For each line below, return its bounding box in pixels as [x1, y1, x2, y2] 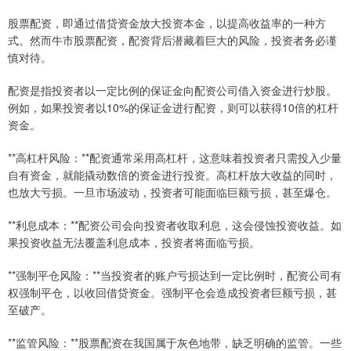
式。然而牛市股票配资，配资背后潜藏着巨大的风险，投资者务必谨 [8, 32, 337, 48]
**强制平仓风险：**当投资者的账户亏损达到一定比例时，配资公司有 [8, 267, 342, 283]
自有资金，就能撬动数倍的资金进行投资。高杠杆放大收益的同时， [8, 167, 337, 183]
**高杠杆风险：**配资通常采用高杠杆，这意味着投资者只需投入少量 [8, 150, 342, 165]
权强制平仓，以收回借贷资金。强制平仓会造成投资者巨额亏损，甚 [8, 284, 337, 300]
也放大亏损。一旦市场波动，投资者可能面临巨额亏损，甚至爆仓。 [8, 184, 337, 200]
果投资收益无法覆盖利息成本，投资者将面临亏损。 [8, 234, 260, 250]
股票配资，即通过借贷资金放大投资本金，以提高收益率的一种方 [8, 15, 326, 31]
